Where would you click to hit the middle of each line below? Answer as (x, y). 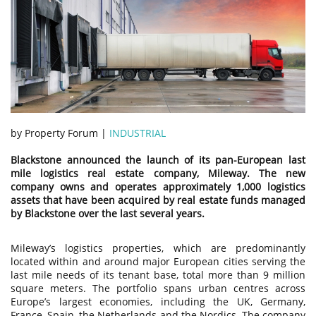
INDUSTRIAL (138, 133)
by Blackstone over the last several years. (108, 213)
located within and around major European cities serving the (158, 261)
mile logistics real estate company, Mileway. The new (158, 173)
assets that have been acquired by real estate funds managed (158, 200)
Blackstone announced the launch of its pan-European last (158, 159)
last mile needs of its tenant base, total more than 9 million (158, 274)
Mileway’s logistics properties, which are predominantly (158, 248)
